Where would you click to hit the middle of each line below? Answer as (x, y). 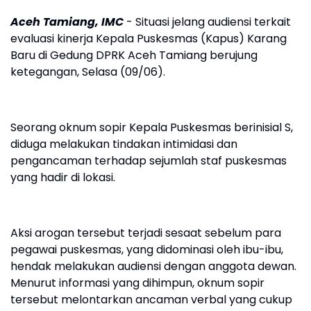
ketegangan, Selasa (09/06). (89, 72)
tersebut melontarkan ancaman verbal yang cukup (151, 300)
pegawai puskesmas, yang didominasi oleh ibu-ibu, (147, 250)
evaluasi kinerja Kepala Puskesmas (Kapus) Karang (149, 39)
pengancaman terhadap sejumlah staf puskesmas (149, 161)
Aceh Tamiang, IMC (67, 22)
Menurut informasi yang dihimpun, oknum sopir (137, 283)
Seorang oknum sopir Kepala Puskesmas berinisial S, (152, 127)
